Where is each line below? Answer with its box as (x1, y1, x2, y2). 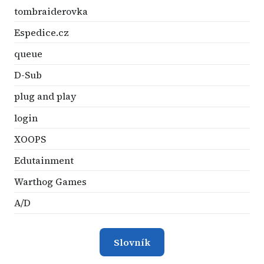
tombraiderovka (14, 4, 88, 18)
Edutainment (14, 153, 74, 167)
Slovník (114, 235, 150, 249)
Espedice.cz (14, 25, 69, 39)
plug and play (14, 90, 76, 103)
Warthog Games (14, 175, 87, 189)
